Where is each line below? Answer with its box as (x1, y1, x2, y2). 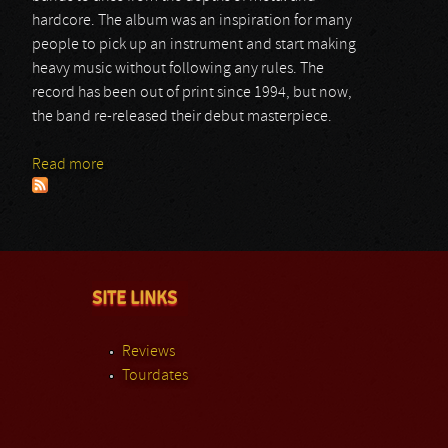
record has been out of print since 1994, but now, (32, 85, 352, 101)
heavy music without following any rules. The (32, 61, 324, 77)
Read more (32, 157, 104, 173)
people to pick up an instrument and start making (32, 37, 356, 53)
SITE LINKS (92, 288, 177, 308)
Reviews (122, 344, 175, 360)
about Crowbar (104, 157, 203, 173)
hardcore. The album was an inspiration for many (32, 13, 352, 29)
